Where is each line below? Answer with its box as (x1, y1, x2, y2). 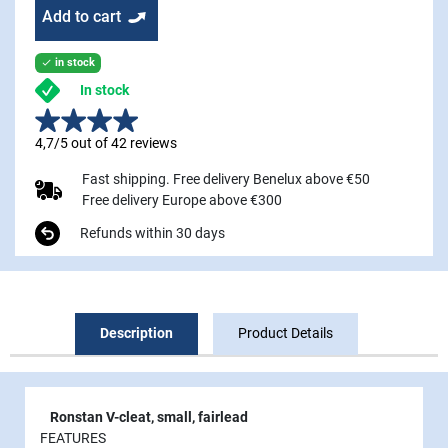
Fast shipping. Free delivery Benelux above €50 (82, 170, 371, 187)
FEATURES (40, 429, 106, 446)
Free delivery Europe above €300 (82, 191, 283, 208)
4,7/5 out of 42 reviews (35, 134, 177, 151)
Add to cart (42, 6, 121, 26)
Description (100, 324, 173, 341)
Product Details (238, 324, 333, 341)
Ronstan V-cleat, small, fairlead (50, 408, 248, 425)
